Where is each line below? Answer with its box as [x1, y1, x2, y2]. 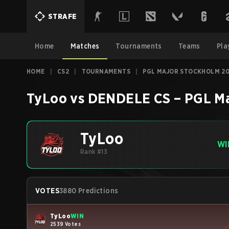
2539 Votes [50, 220, 81, 227]
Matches [70, 42, 100, 50]
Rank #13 [80, 148, 108, 155]
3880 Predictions [59, 187, 119, 195]
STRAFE [48, 12, 77, 20]
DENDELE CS [87, 89, 171, 107]
